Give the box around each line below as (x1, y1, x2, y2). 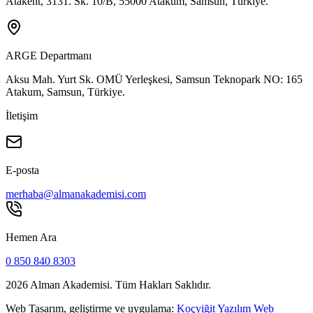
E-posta (6, 163, 39, 176)
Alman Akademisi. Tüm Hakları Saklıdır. (28, 278, 211, 291)
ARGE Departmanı (6, 49, 92, 61)
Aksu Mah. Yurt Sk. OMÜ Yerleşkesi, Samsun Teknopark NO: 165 (6, 73, 303, 85)
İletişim (6, 109, 38, 122)
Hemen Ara (6, 231, 57, 243)
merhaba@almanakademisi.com (6, 187, 146, 200)
